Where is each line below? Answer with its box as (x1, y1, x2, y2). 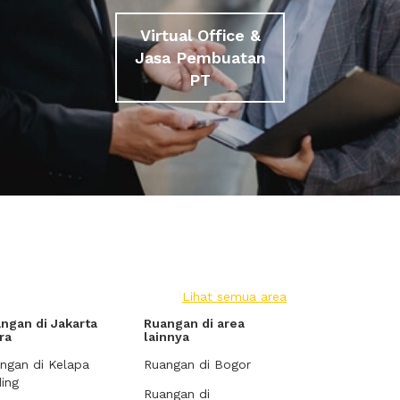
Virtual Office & (139, 25, 261, 45)
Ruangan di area (144, 316, 245, 330)
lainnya (144, 329, 189, 344)
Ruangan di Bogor (144, 357, 251, 371)
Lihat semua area (182, 289, 287, 304)
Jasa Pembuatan (134, 47, 266, 67)
